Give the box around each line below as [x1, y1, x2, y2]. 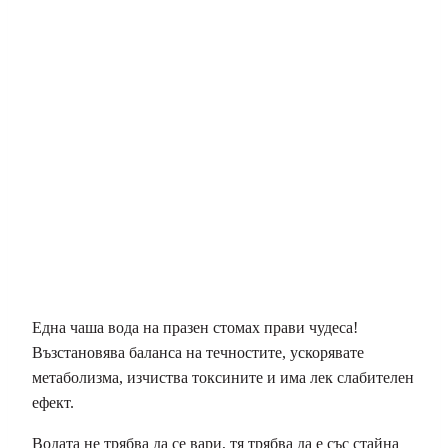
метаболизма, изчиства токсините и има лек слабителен [32, 369, 414, 387]
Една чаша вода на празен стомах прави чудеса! [32, 319, 358, 337]
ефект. [32, 394, 74, 412]
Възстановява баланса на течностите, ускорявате [32, 344, 364, 362]
